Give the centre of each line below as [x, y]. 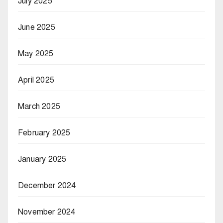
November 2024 [47, 212]
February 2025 [44, 133]
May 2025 [36, 54]
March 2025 [39, 107]
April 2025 [36, 80]
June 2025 [37, 28]
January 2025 [42, 160]
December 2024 [47, 186]
